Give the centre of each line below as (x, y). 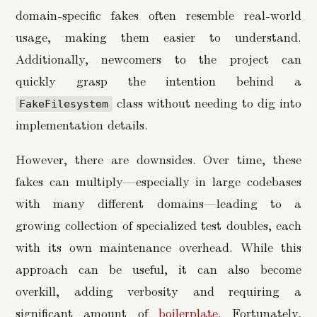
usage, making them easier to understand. (158, 37)
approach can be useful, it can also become (158, 268)
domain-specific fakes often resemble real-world (158, 15)
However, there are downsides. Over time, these (158, 158)
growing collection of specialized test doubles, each (158, 224)
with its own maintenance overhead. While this (158, 246)
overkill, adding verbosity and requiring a (158, 290)
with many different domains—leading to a (158, 202)
